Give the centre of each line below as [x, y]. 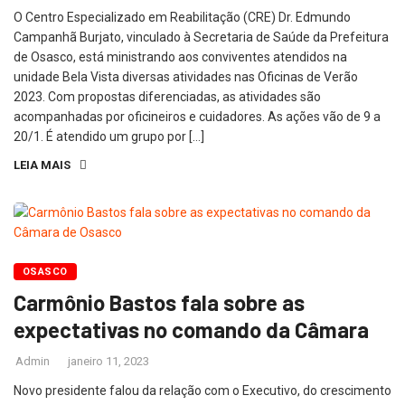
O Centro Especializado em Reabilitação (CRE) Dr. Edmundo [182, 17]
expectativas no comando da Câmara [191, 330]
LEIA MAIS [42, 165]
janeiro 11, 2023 [108, 361]
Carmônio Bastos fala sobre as [159, 302]
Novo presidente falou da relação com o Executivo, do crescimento [202, 391]
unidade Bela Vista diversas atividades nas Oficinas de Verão [186, 77]
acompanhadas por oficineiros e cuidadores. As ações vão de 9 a [197, 117]
